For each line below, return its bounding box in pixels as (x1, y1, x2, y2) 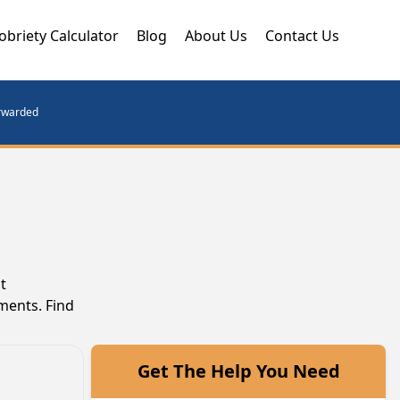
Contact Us (265, 26, 339, 46)
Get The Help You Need (137, 359, 340, 383)
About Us (185, 26, 247, 46)
